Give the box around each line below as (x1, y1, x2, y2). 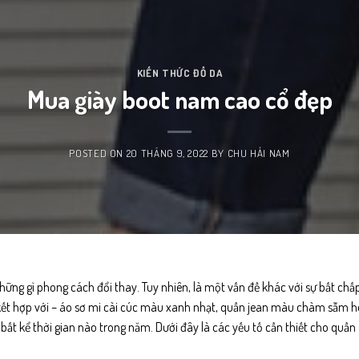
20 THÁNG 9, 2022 (126, 147, 209, 160)
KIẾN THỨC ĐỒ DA (136, 66, 223, 79)
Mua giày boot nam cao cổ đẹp (26, 83, 333, 115)
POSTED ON (69, 147, 127, 160)
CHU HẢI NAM (227, 147, 290, 160)
